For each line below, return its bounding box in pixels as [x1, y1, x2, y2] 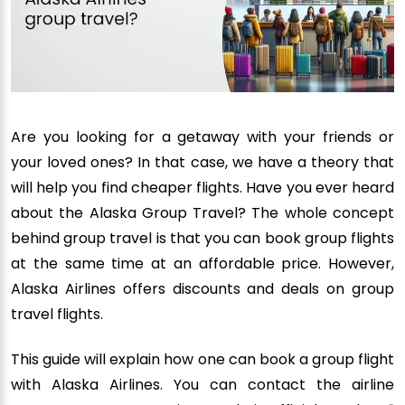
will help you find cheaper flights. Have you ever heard [11, 177, 394, 199]
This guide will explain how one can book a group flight [11, 349, 394, 371]
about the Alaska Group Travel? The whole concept [11, 202, 394, 224]
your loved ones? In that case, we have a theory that [11, 152, 394, 174]
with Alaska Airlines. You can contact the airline [11, 374, 394, 396]
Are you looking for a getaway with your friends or [11, 127, 394, 148]
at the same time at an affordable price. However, [11, 253, 394, 275]
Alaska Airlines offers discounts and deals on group [11, 278, 394, 300]
